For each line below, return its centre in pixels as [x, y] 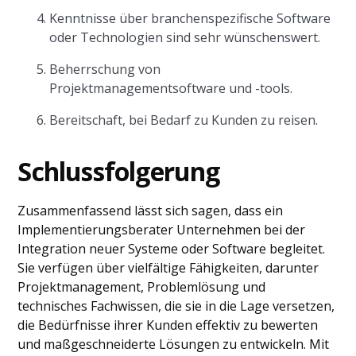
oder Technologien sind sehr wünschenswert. [185, 37]
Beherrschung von [105, 69]
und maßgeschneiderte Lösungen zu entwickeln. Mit [174, 344]
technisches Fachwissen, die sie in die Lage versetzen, [176, 306]
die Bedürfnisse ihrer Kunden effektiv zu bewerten [168, 325]
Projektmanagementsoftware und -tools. [171, 88]
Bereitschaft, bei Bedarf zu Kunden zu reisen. [184, 120]
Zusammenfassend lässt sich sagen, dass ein [151, 211]
